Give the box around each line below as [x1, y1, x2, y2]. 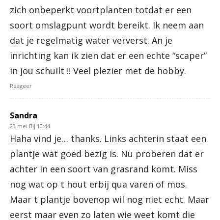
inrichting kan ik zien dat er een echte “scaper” [10, 50, 207, 62]
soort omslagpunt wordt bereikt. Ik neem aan [10, 19, 204, 31]
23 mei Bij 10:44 [10, 122, 50, 130]
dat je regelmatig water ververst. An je [10, 34, 172, 47]
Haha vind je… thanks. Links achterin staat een [10, 133, 206, 145]
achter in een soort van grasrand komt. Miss [10, 163, 197, 175]
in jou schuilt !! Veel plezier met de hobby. [10, 65, 186, 77]
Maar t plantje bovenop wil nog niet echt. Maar [10, 193, 209, 206]
